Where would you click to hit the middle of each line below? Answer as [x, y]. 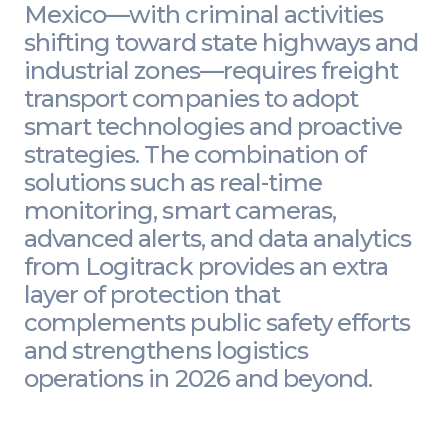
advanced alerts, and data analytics [218, 239]
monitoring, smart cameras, [180, 211]
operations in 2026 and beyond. [198, 379]
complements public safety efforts [217, 323]
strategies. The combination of [195, 155]
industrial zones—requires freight [211, 71]
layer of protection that [152, 295]
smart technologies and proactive [213, 127]
